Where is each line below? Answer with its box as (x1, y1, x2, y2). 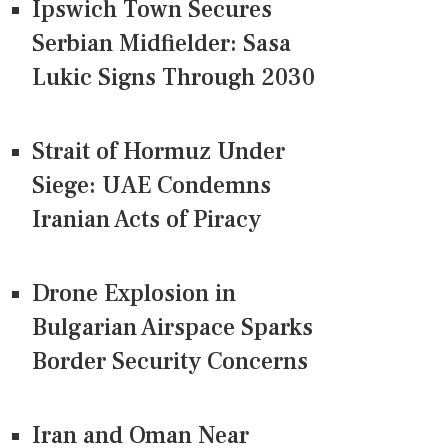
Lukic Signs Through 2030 (32, 62, 315, 94)
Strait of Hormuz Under (32, 136, 285, 168)
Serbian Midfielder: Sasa (32, 28, 291, 60)
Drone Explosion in (32, 278, 236, 310)
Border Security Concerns (32, 346, 308, 378)
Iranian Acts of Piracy (32, 204, 261, 236)
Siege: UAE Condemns (32, 170, 271, 202)
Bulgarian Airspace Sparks (32, 312, 313, 344)
